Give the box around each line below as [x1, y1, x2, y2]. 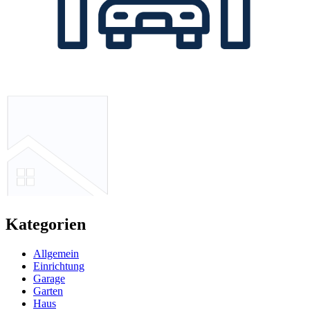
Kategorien [6, 215, 86, 233]
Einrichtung [33, 259, 84, 272]
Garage [33, 272, 65, 284]
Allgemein [33, 247, 79, 259]
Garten [33, 284, 63, 297]
